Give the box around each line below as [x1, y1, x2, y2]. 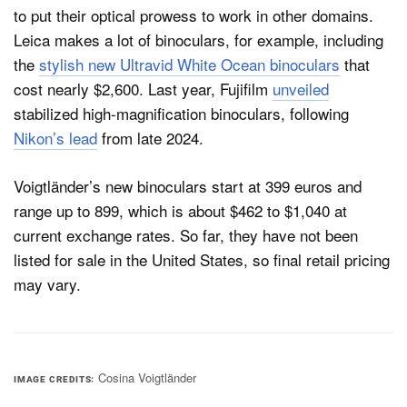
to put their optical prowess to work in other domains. [14, 4, 373, 27]
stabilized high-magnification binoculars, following [14, 102, 349, 125]
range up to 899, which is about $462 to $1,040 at [14, 198, 347, 222]
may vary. [14, 272, 81, 295]
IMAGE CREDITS [14, 373, 92, 384]
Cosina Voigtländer [97, 368, 196, 386]
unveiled [273, 77, 329, 101]
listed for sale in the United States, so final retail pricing [14, 247, 390, 271]
